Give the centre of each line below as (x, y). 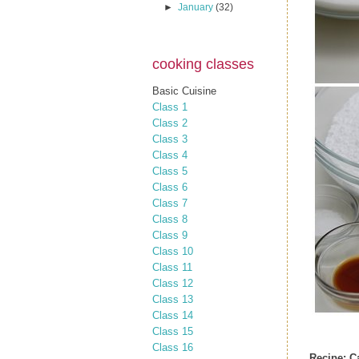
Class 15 (173, 331)
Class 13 (173, 299)
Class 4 (170, 155)
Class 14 (173, 315)
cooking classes (203, 64)
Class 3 (170, 139)
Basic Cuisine (184, 91)
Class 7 (170, 203)
